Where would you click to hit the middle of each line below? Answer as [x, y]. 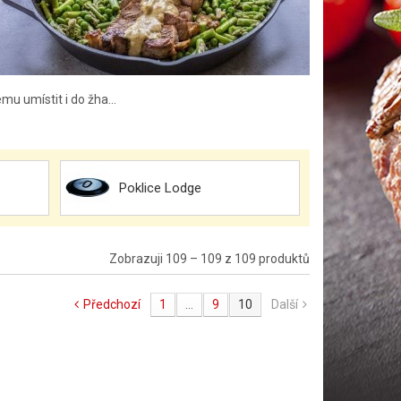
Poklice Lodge [161, 188]
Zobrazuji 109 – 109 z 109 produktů [209, 259]
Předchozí [112, 304]
